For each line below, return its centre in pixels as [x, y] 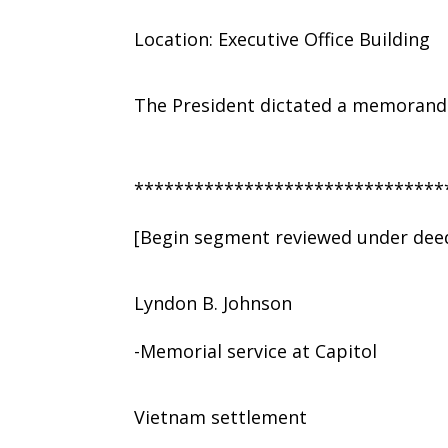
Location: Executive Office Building [282, 38]
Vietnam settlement [221, 416]
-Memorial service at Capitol [256, 350]
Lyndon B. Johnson [213, 302]
